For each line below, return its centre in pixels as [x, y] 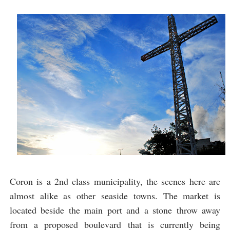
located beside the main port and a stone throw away [115, 210]
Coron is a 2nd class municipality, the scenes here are [115, 181]
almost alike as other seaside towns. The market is [115, 196]
